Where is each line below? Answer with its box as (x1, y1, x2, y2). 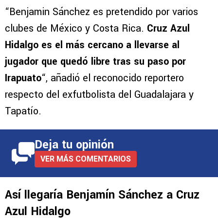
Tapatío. (5, 104, 41, 119)
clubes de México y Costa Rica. (5, 21, 147, 36)
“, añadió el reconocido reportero (41, 71, 184, 86)
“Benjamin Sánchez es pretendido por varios (5, 5, 198, 19)
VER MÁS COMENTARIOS (40, 154, 131, 164)
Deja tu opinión (35, 137, 114, 153)
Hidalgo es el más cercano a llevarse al (5, 38, 180, 53)
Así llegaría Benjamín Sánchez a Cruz (5, 187, 200, 203)
